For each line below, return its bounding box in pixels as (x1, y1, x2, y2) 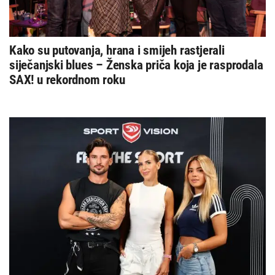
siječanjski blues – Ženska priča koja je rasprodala (9, 58, 263, 73)
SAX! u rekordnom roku (9, 72, 125, 88)
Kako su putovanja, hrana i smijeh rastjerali (9, 43, 225, 58)
